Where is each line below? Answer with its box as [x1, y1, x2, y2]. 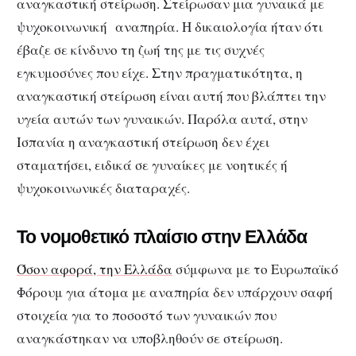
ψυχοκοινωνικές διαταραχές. [17, 178, 190, 197]
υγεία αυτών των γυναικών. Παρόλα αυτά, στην [17, 109, 312, 128]
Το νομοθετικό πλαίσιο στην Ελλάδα [17, 226, 308, 248]
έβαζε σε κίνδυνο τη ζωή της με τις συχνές [17, 40, 265, 59]
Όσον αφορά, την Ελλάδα [17, 260, 172, 279]
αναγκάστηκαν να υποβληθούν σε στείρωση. [17, 329, 283, 348]
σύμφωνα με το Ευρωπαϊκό [172, 260, 339, 279]
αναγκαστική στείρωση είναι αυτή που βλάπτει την [17, 86, 326, 105]
